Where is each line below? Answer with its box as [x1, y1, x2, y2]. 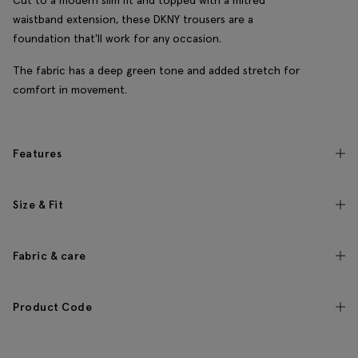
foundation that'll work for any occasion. [13, 31, 221, 46]
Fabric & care [13, 249, 86, 264]
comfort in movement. [13, 82, 127, 97]
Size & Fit [13, 197, 63, 213]
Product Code [13, 300, 92, 315]
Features [13, 146, 62, 161]
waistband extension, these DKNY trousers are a [13, 12, 253, 27]
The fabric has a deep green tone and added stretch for [13, 63, 300, 78]
